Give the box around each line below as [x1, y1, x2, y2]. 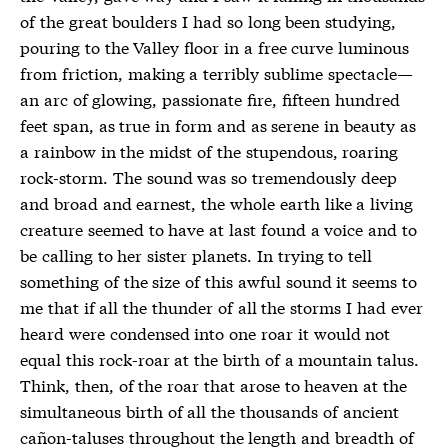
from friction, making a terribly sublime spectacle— [20, 61, 413, 84]
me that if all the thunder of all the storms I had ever [20, 295, 423, 318]
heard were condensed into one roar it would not [20, 321, 391, 344]
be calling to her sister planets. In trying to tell [20, 243, 373, 266]
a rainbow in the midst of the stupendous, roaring [20, 139, 399, 162]
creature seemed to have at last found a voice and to [20, 217, 417, 240]
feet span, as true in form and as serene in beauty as [20, 113, 416, 136]
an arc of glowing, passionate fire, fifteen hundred [20, 87, 400, 110]
